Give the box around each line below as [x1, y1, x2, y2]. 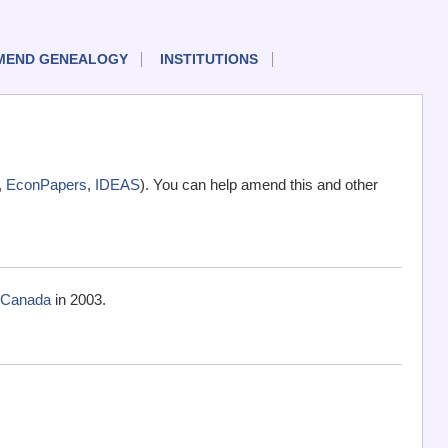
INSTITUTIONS [159, 52, 258, 68]
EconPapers [6, 176, 87, 194]
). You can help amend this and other [140, 176, 378, 194]
